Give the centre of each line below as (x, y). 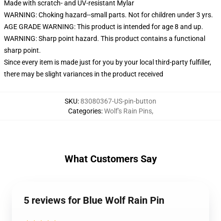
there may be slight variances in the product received (84, 74)
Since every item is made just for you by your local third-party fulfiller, (108, 62)
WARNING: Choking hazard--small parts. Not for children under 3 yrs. (109, 15)
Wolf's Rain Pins (128, 111)
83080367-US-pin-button (118, 101)
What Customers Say (110, 159)
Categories (84, 111)
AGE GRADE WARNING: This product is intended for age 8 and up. (104, 27)
